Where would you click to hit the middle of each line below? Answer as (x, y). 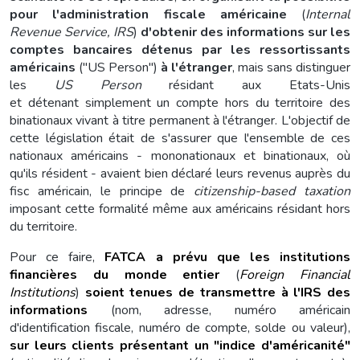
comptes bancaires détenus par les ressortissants (180, 49)
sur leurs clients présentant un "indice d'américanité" (180, 345)
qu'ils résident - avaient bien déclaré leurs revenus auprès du (180, 173)
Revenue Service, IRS (72, 32)
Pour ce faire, (57, 257)
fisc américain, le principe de (102, 191)
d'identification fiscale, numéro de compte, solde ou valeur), (180, 327)
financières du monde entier (115, 274)
